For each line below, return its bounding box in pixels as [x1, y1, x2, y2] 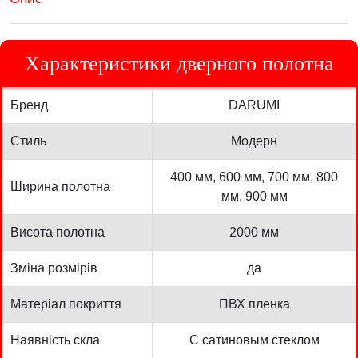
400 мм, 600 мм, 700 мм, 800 [170, 169, 338, 184]
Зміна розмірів [10, 261, 97, 275]
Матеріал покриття [10, 296, 121, 311]
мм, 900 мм [221, 189, 288, 203]
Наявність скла [10, 332, 100, 347]
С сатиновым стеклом [189, 332, 320, 347]
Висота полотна [10, 225, 105, 239]
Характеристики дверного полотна [24, 51, 334, 75]
